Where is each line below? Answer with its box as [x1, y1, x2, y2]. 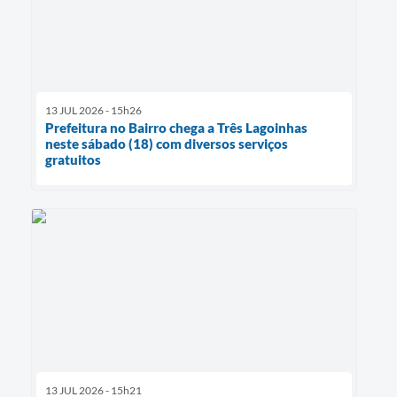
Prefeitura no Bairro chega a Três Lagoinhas [45, 119, 307, 136]
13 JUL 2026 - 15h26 [45, 103, 142, 117]
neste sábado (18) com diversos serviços [45, 135, 288, 152]
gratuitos [45, 151, 101, 167]
